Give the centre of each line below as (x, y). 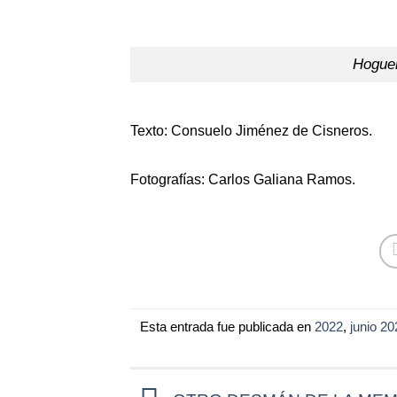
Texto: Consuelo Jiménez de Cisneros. (251, 130)
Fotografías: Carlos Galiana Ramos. (243, 179)
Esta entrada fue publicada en (227, 326)
